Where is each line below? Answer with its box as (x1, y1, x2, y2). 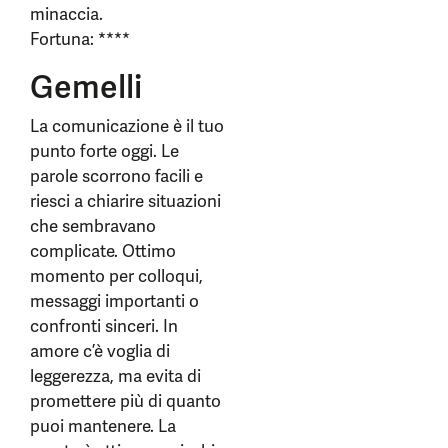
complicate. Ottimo (30, 240, 176, 262)
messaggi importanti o (30, 290, 199, 312)
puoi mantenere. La (30, 415, 176, 437)
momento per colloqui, (30, 265, 203, 287)
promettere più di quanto (30, 390, 221, 412)
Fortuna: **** (30, 28, 130, 50)
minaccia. (30, 3, 103, 25)
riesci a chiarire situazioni (30, 190, 221, 212)
